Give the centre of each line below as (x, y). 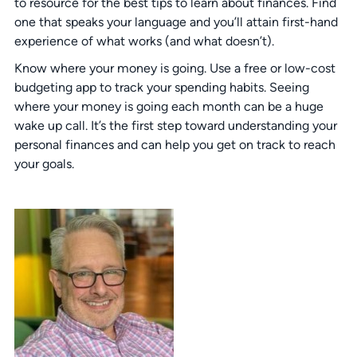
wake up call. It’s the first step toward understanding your (175, 126)
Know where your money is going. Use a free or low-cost (175, 69)
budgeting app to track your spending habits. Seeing (161, 88)
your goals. (44, 164)
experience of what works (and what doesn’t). (144, 41)
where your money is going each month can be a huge (169, 107)
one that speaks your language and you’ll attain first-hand (176, 22)
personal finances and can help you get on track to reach (175, 145)
